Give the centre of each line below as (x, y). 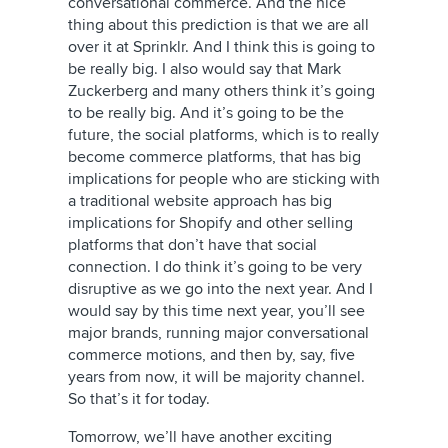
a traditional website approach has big (200, 201)
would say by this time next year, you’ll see (216, 311)
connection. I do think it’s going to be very (215, 267)
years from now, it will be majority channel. (216, 377)
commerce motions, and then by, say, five (211, 355)
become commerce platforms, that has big (214, 157)
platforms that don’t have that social (192, 245)
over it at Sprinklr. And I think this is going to (221, 47)
